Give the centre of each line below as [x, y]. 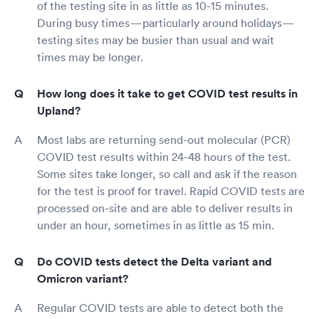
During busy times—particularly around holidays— [166, 23]
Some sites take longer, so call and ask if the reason [167, 174]
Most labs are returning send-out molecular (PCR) [164, 140]
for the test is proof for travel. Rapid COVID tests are [171, 191]
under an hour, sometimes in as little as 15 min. [156, 225]
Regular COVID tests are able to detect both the [160, 308]
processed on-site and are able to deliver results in [165, 208]
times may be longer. [90, 57]
